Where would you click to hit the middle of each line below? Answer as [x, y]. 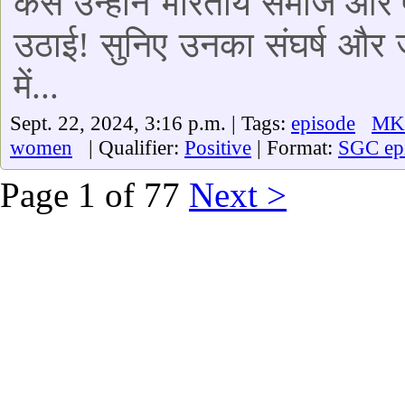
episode [323, 123]
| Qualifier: [128, 147]
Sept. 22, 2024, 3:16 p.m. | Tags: [151, 123]
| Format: [295, 147]
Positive [218, 147]
